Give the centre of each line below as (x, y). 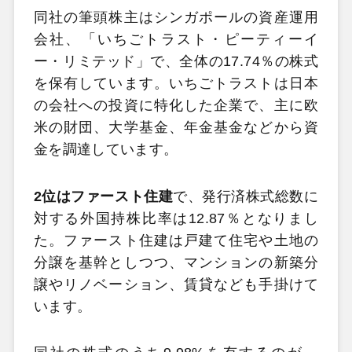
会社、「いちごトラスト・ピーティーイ (176, 40)
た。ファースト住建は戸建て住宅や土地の (176, 240)
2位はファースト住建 (103, 196)
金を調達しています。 (106, 150)
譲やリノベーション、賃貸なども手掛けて (176, 284)
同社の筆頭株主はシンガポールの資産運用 (176, 18)
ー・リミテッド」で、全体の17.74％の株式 (176, 62)
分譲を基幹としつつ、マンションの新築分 (176, 262)
